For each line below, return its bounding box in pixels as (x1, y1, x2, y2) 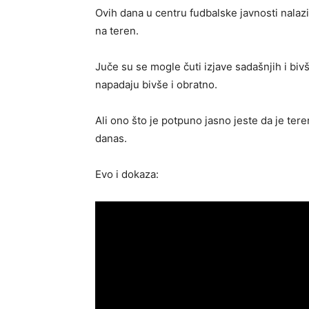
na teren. (95, 24, 139, 37)
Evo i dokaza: (95, 168, 159, 181)
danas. (95, 132, 127, 145)
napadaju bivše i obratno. (95, 78, 217, 91)
